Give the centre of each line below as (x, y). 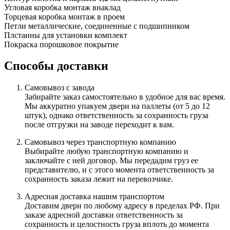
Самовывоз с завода (60, 88)
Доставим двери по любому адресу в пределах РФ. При (122, 206)
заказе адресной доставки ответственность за (104, 215)
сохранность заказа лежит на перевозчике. (99, 179)
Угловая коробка (33, 7)
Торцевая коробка (35, 16)
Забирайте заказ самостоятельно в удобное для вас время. (125, 97)
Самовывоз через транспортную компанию (100, 142)
